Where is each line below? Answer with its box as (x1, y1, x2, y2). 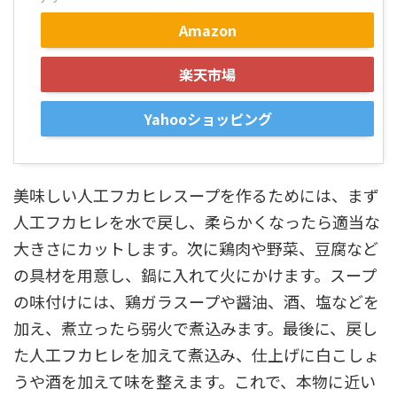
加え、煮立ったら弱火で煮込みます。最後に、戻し (13, 316, 378, 340)
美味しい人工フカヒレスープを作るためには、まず (13, 183, 379, 207)
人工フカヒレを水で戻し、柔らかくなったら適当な (13, 210, 380, 234)
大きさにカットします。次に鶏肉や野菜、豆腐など (13, 237, 378, 261)
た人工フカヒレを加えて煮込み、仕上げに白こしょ (13, 343, 379, 367)
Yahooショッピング (143, 108, 272, 130)
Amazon (178, 19, 237, 42)
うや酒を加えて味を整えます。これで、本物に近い (13, 370, 376, 393)
